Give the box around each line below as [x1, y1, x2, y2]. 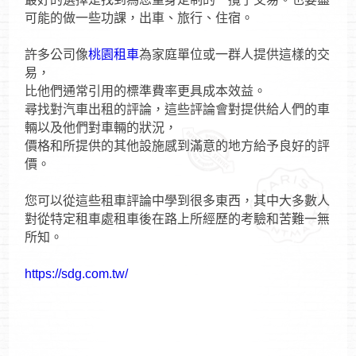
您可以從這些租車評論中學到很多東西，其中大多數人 [25, 194, 331, 208]
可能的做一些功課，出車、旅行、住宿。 [25, 11, 254, 25]
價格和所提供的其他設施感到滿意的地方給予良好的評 [25, 139, 331, 153]
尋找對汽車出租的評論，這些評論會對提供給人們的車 [25, 103, 331, 117]
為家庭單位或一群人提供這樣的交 [139, 48, 331, 62]
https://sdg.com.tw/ [25, 267, 132, 281]
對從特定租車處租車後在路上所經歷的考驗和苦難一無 [25, 212, 331, 226]
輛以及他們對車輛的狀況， [25, 121, 178, 135]
